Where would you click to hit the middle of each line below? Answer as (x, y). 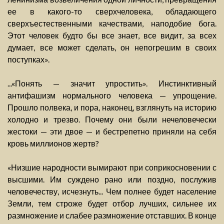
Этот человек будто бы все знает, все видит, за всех (112, 35)
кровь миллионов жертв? (53, 143)
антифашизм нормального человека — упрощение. (112, 95)
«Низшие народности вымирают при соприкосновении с (112, 167)
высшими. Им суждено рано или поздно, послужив (112, 179)
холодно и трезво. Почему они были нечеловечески (112, 119)
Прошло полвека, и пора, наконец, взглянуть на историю (112, 107)
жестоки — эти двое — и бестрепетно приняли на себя (112, 131)
